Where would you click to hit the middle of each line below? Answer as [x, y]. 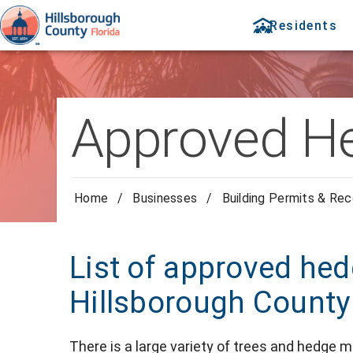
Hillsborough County [210, 303]
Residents [303, 25]
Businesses [165, 199]
